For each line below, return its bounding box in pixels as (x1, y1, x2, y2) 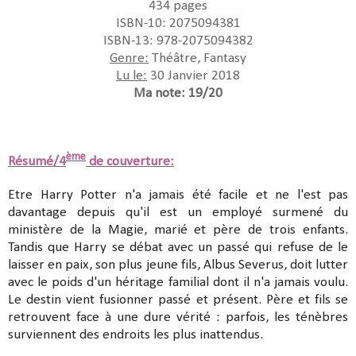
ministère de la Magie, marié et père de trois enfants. (8, 222, 348, 237)
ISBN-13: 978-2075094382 (103, 33, 253, 48)
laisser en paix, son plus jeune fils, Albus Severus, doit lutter (8, 257, 348, 272)
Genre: (110, 51, 149, 65)
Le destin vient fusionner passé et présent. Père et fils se (8, 292, 348, 307)
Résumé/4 (8, 154, 66, 168)
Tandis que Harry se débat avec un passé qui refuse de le (8, 240, 348, 254)
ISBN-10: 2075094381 (115, 16, 241, 30)
